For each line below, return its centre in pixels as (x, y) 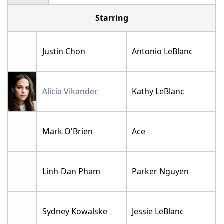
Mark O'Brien (68, 131)
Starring (112, 18)
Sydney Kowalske (75, 211)
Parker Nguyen (161, 171)
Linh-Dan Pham (72, 171)
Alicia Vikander (70, 91)
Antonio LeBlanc (163, 51)
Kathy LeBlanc (158, 91)
